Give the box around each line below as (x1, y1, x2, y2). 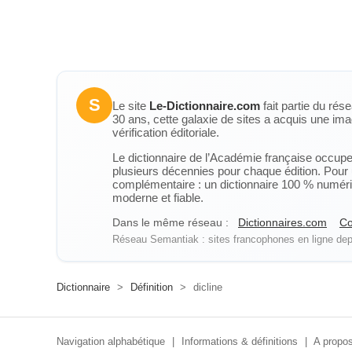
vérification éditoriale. (112, 126, 219, 139)
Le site (112, 99, 149, 112)
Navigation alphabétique (57, 335, 165, 347)
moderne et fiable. (112, 191, 203, 204)
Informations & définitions (181, 335, 298, 347)
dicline (190, 281, 222, 293)
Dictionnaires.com (238, 216, 327, 229)
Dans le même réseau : (112, 216, 229, 229)
